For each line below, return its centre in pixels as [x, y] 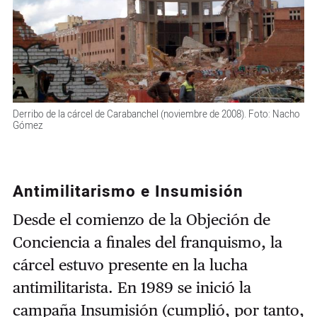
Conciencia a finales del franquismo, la [147, 242]
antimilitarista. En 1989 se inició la [132, 288]
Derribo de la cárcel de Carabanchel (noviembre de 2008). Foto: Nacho [156, 114]
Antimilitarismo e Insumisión [128, 191]
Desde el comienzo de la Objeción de [141, 220]
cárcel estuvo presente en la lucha [130, 265]
